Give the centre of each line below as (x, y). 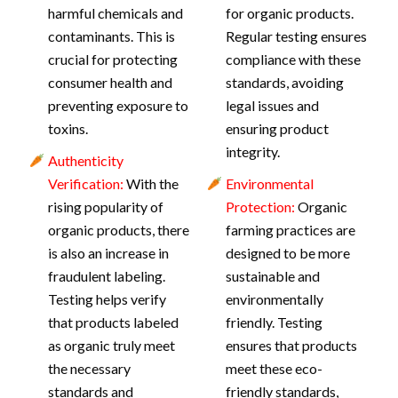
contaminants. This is (111, 36)
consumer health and (110, 82)
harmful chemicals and (115, 13)
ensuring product (277, 128)
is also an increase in (108, 253)
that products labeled (113, 322)
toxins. (68, 128)
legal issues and (272, 105)
